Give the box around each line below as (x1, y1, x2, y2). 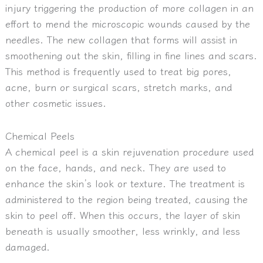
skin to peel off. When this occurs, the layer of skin (5, 207, 240, 222)
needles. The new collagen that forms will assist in (5, 32, 237, 46)
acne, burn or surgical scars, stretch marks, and (5, 79, 232, 94)
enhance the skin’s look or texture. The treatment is (5, 176, 245, 190)
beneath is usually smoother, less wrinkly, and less (5, 223, 240, 238)
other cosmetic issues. (5, 95, 106, 110)
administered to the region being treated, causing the (5, 191, 248, 206)
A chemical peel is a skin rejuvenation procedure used (5, 144, 254, 159)
